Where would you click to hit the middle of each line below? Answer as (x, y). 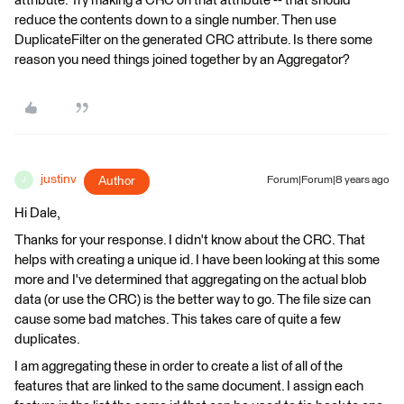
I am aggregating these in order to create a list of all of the (179, 367)
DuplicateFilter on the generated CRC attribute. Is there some (193, 40)
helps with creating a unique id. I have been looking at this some (197, 260)
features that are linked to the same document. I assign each (189, 386)
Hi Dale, (37, 213)
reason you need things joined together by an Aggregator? (182, 60)
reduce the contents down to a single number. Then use (175, 20)
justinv (59, 179)
